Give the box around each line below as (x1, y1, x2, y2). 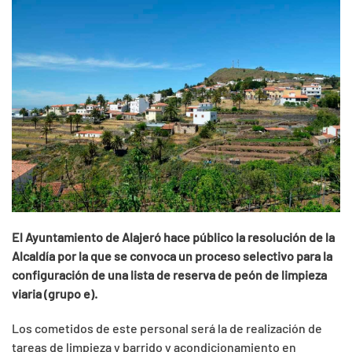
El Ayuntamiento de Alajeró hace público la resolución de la (12, 229, 335, 244)
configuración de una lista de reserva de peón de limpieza (12, 266, 327, 282)
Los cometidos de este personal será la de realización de (12, 320, 322, 335)
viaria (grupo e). (12, 285, 97, 301)
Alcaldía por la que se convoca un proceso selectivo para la (12, 247, 332, 263)
